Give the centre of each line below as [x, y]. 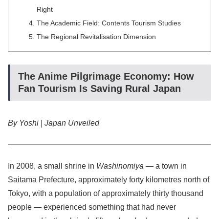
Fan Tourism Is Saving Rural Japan [99, 88]
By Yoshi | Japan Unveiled [54, 123]
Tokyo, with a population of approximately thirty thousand [106, 193]
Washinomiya [120, 166]
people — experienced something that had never [92, 207]
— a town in [165, 166]
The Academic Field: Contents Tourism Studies [109, 23]
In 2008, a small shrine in [52, 166]
